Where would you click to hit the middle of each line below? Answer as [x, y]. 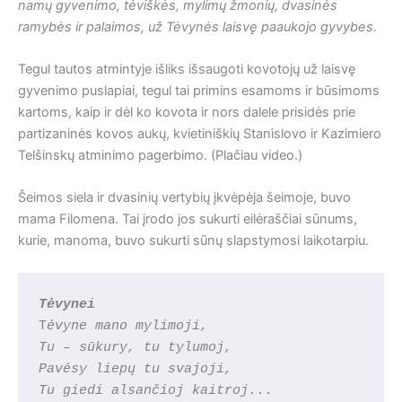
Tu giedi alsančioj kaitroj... [156, 391]
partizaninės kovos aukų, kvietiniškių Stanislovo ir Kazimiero [200, 134]
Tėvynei [67, 305]
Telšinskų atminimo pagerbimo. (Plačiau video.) [160, 156]
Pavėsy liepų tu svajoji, [136, 369]
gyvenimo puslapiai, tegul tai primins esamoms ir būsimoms [199, 91]
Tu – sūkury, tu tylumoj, [136, 348]
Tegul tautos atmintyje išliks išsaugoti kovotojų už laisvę [187, 70]
